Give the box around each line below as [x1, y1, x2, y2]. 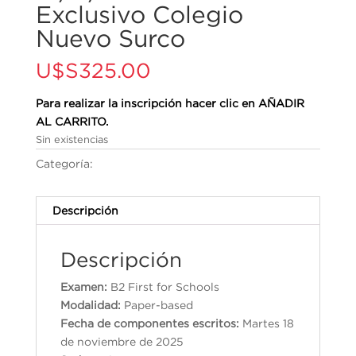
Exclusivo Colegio [35, 2, 243, 28]
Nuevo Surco [35, 25, 185, 52]
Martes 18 [242, 317, 294, 330]
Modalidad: [60, 299, 121, 311]
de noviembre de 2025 [60, 335, 184, 348]
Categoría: [35, 157, 96, 170]
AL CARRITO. [35, 115, 108, 128]
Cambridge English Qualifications [95, 157, 281, 170]
